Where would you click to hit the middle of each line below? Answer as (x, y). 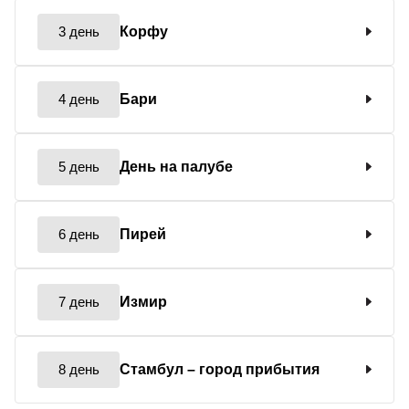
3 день (79, 31)
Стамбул (153, 369)
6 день (79, 234)
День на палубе (176, 166)
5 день (79, 166)
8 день (79, 369)
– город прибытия (253, 369)
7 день (79, 301)
